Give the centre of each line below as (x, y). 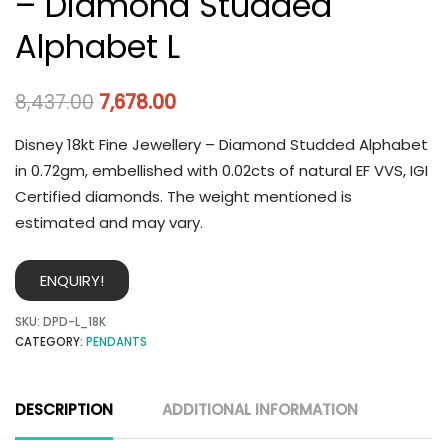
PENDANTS (116, 342)
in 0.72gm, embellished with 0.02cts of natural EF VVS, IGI (221, 170)
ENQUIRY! (72, 281)
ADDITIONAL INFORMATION (260, 410)
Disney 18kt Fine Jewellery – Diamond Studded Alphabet (221, 144)
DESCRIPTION (64, 410)
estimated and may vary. (109, 222)
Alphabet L (97, 47)
